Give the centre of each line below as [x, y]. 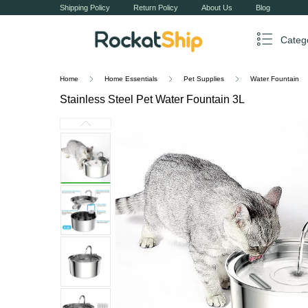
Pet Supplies [204, 79]
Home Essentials [131, 79]
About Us [217, 8]
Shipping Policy [85, 8]
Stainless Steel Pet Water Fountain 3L [152, 99]
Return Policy [156, 8]
